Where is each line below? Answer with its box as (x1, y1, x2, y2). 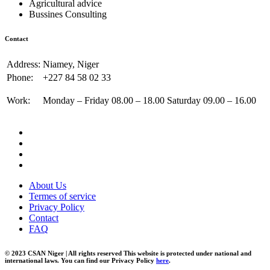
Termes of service (29, 191, 96, 202)
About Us (29, 180, 66, 191)
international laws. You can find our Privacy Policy (5, 257, 156, 265)
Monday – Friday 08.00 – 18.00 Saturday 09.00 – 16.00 (43, 95, 256, 106)
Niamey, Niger (43, 59, 99, 70)
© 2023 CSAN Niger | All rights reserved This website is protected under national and (5, 250, 251, 257)
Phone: (7, 72, 33, 83)
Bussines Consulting (29, 9, 107, 20)
